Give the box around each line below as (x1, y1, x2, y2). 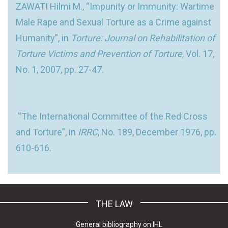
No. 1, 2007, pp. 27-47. (16, 64, 104, 75)
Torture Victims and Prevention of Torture (16, 48, 182, 59)
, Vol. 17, (182, 48, 214, 59)
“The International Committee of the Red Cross (16, 110, 208, 122)
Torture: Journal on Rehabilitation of (71, 32, 215, 43)
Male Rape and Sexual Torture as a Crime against (16, 16, 211, 27)
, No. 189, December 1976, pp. (98, 126, 216, 137)
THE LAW (95, 198, 133, 209)
